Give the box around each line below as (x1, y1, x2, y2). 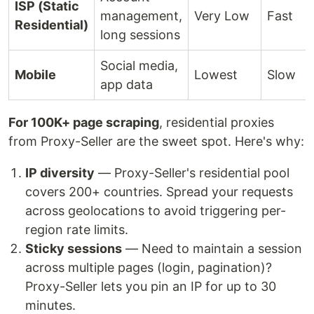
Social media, (100, 58, 178, 74)
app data (100, 77, 153, 93)
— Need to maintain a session (122, 241, 302, 257)
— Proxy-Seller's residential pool (95, 165, 289, 181)
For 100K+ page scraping (8, 115, 159, 130)
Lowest (194, 67, 238, 83)
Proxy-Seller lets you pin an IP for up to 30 (25, 279, 276, 294)
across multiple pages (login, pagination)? (25, 260, 272, 275)
